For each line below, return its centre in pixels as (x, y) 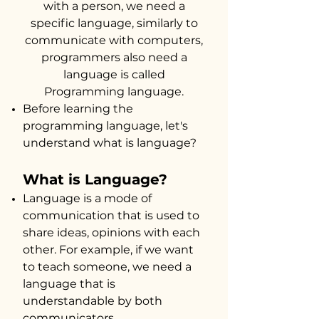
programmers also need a (114, 57)
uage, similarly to (150, 23)
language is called (114, 74)
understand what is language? (110, 143)
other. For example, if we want (108, 250)
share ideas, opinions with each (111, 232)
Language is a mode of (87, 198)
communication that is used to (111, 215)
